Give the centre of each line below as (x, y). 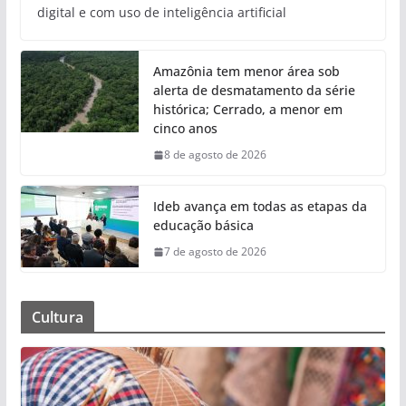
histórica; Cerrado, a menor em (247, 110)
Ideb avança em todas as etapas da (260, 207)
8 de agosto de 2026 (215, 155)
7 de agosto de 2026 (215, 252)
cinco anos (185, 129)
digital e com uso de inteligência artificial (161, 13)
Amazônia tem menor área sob (246, 72)
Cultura (57, 318)
